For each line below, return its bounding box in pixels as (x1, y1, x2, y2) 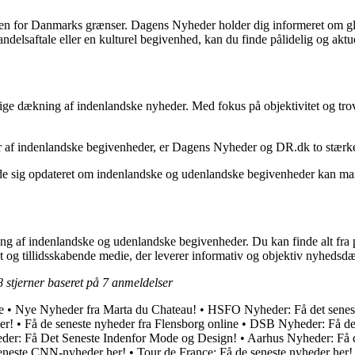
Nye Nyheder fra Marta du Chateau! (15, 303, 197, 317)
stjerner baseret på (3, 276, 102, 290)
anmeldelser (109, 276, 173, 290)
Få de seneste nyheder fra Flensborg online (25, 317, 239, 331)
